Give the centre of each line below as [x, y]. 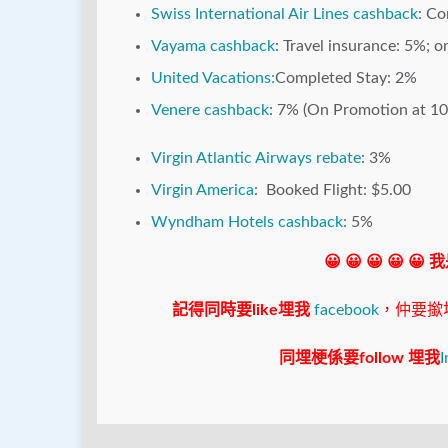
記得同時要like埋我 [241, 310]
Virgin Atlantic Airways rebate [256, 158]
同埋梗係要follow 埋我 [359, 358]
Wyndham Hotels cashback [247, 222]
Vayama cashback [213, 46]
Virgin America [202, 190]
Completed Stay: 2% [346, 78]
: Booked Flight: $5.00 [332, 190]
